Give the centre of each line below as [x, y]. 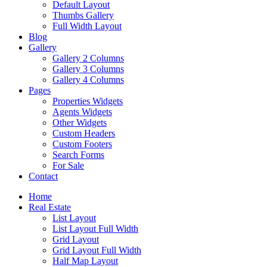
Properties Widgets [88, 101]
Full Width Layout [87, 26]
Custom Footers [82, 144]
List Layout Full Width [95, 228]
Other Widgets [80, 122]
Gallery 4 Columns [88, 79]
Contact [43, 176]
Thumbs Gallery [83, 15]
